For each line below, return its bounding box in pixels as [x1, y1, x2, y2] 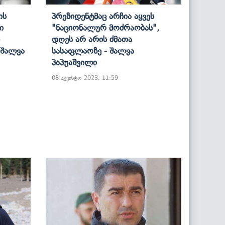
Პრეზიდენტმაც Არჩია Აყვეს [52, 11, 154, 21]
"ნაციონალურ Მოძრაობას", [52, 22, 159, 33]
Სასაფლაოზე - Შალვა [52, 45, 134, 56]
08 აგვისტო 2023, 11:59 [52, 74, 118, 81]
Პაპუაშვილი [52, 57, 97, 67]
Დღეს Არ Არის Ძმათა [52, 34, 132, 44]
